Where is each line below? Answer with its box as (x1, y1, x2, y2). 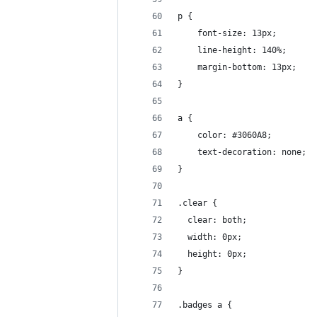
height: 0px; (178, 249, 247, 259)
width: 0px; (178, 232, 242, 242)
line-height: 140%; (178, 45, 287, 55)
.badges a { (178, 300, 232, 310)
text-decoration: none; (178, 147, 306, 157)
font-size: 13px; (178, 28, 277, 38)
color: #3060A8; (178, 130, 272, 140)
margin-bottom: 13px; (178, 62, 296, 72)
